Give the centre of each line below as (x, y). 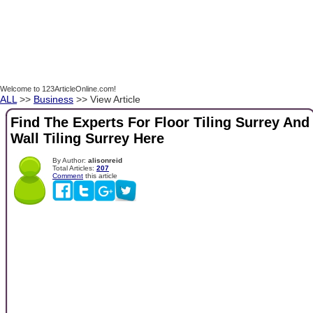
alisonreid (105, 160)
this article (100, 175)
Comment (68, 175)
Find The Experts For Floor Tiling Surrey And (160, 123)
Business (53, 99)
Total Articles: (74, 168)
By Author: (70, 160)
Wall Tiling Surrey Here (87, 139)
